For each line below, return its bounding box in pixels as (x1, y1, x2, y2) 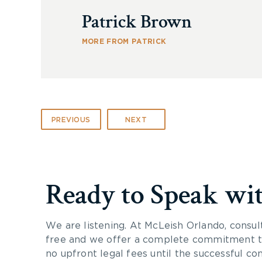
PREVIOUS (51, 116, 91, 123)
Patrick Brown (81, 10, 192, 34)
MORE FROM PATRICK (81, 38, 167, 45)
